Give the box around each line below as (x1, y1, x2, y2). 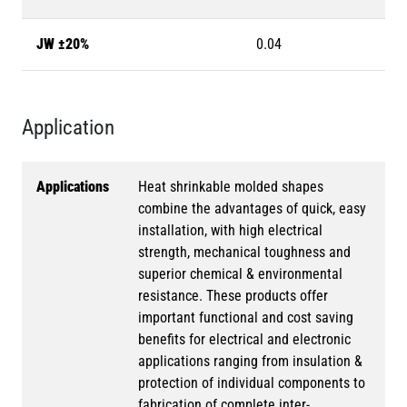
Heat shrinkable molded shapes (138, 178, 323, 196)
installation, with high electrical (138, 222, 323, 240)
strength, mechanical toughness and (138, 243, 351, 262)
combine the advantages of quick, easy (138, 200, 366, 218)
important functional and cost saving (138, 309, 353, 327)
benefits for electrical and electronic (138, 331, 351, 349)
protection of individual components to (138, 374, 365, 392)
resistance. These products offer (138, 287, 328, 305)
